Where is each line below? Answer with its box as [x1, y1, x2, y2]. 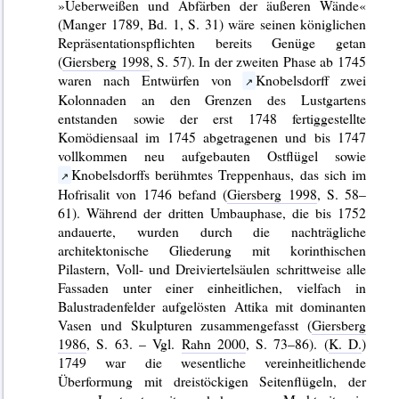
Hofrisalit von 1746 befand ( [58, 183, 228, 203]
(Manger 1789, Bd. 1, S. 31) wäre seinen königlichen [58, 13, 367, 33]
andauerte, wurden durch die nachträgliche [58, 221, 367, 240]
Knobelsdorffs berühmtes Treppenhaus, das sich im [70, 164, 367, 183]
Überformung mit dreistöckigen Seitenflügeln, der [58, 370, 367, 390]
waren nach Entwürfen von [58, 69, 243, 89]
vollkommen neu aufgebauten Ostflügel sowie [58, 145, 367, 165]
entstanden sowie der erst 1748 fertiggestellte [58, 108, 367, 127]
